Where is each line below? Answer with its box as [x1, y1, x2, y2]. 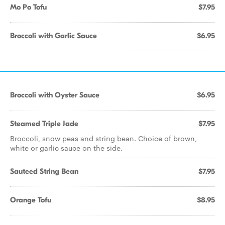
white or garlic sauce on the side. [10, 143, 123, 153]
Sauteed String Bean [10, 167, 78, 176]
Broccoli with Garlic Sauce [10, 31, 97, 40]
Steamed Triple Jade [10, 119, 78, 128]
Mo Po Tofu [10, 3, 47, 12]
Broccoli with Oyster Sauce [10, 90, 99, 99]
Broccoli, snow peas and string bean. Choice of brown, [10, 133, 197, 143]
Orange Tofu [10, 195, 51, 204]
